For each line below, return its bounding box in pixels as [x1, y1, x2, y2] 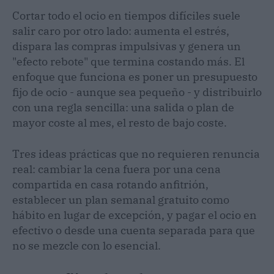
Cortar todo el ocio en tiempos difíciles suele [12, 8, 240, 23]
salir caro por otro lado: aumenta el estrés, [12, 23, 229, 38]
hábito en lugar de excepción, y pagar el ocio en [12, 207, 257, 222]
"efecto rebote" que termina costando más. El [12, 54, 245, 68]
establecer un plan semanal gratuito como [12, 192, 229, 207]
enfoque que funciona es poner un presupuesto [12, 69, 257, 84]
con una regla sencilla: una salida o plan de [12, 100, 234, 114]
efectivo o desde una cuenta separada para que [12, 223, 255, 237]
